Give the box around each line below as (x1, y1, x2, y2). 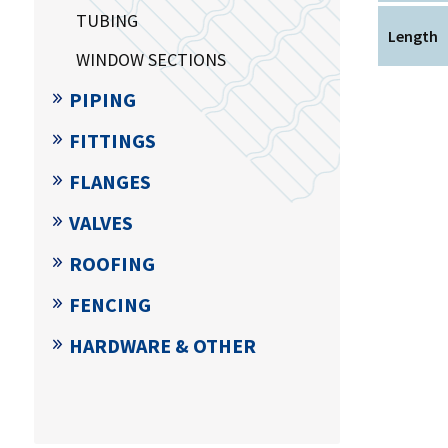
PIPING (68, 86, 136, 112)
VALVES (68, 209, 133, 235)
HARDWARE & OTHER (68, 332, 256, 358)
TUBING (75, 8, 138, 32)
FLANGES (68, 168, 151, 194)
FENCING (68, 291, 151, 317)
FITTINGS (68, 127, 156, 153)
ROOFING (68, 250, 155, 276)
